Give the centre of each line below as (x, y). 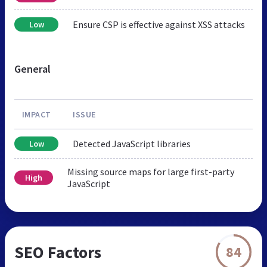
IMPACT (36, 114)
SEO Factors (58, 252)
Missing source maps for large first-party (150, 171)
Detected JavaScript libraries (132, 143)
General (32, 69)
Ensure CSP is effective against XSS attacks (159, 24)
